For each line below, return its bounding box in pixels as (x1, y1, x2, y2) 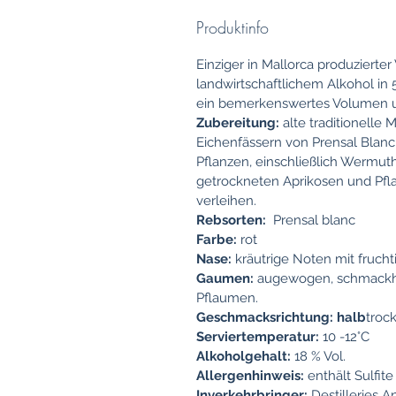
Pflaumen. (196, 290, 258, 307)
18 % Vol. (294, 348, 346, 365)
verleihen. (196, 193, 256, 209)
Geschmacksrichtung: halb (196, 309, 366, 326)
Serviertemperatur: (196, 329, 319, 346)
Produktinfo (196, 17, 269, 39)
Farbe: (196, 232, 237, 248)
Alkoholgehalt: (196, 348, 294, 365)
